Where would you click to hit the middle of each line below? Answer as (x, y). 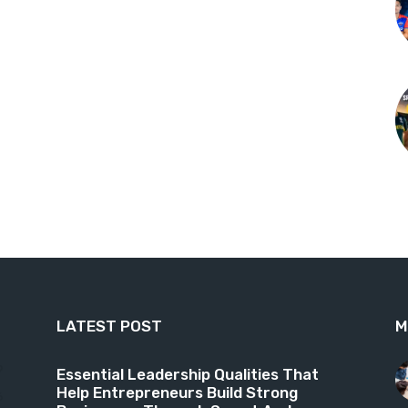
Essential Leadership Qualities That (188, 374)
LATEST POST (109, 326)
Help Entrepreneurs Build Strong (177, 392)
